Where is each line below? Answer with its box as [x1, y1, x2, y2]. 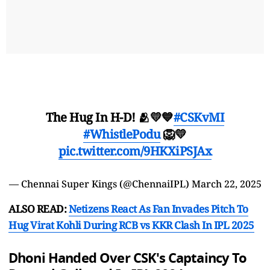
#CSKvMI [173, 108, 224, 125]
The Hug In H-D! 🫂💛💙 [46, 108, 174, 125]
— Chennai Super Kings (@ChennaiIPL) [8, 177, 192, 190]
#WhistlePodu [83, 125, 161, 142]
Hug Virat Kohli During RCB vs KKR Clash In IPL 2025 [8, 218, 254, 232]
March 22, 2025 [191, 177, 262, 190]
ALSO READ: [8, 201, 69, 216]
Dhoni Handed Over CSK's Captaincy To [8, 248, 246, 268]
